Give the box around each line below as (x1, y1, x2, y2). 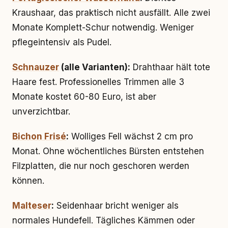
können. (12, 176, 44, 186)
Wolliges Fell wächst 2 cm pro (69, 131, 193, 141)
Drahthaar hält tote (130, 62, 210, 72)
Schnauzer (12, 62, 59, 72)
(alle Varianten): (59, 62, 130, 72)
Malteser (12, 201, 51, 211)
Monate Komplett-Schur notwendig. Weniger (12, 22, 194, 33)
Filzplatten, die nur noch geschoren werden (12, 161, 189, 171)
